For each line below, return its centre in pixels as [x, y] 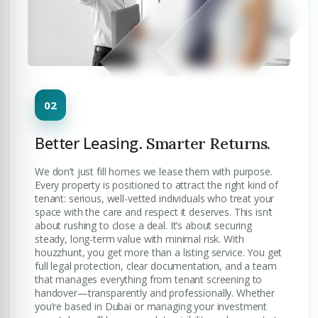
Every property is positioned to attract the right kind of [157, 185]
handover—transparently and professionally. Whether [155, 293]
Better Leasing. [89, 143]
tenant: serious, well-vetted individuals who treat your [155, 198]
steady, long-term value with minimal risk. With [139, 239]
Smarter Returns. [206, 143]
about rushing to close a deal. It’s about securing [143, 225]
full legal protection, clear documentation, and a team [156, 266]
